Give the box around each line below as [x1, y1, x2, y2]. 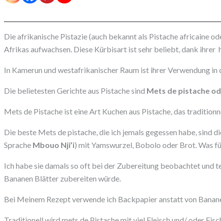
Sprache [4, 140, 33, 150]
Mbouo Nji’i [33, 140, 74, 150]
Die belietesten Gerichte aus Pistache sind [4, 86, 147, 96]
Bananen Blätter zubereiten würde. [4, 174, 121, 184]
